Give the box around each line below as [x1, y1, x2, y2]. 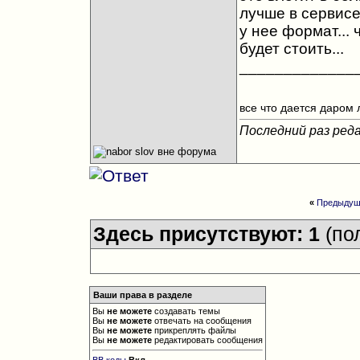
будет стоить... [239, 40, 344, 57]
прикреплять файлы [152, 325, 237, 335]
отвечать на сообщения [152, 316, 252, 325]
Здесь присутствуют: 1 [92, 223, 325, 245]
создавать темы [152, 306, 221, 316]
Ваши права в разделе [93, 290, 193, 300]
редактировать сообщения [152, 335, 264, 345]
